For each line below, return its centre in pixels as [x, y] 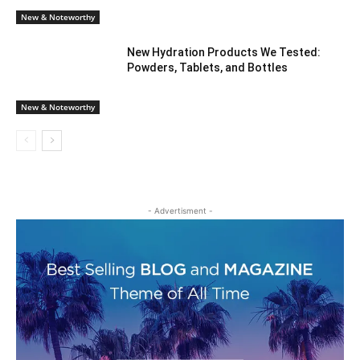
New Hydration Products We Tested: [224, 53]
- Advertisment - [180, 211]
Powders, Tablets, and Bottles [208, 68]
